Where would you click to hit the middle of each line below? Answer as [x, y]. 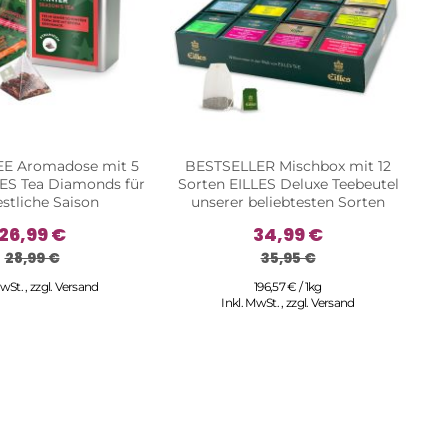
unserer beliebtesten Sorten [288, 201]
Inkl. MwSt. [251, 302]
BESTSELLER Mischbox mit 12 [288, 165]
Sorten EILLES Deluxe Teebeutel [288, 183]
